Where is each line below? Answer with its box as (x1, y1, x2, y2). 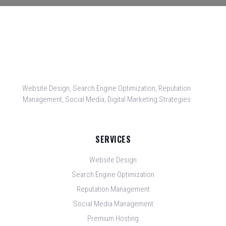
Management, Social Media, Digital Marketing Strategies (22, 95, 191, 104)
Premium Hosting (87, 214, 139, 223)
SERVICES (95, 133, 131, 146)
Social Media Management (73, 199, 153, 209)
